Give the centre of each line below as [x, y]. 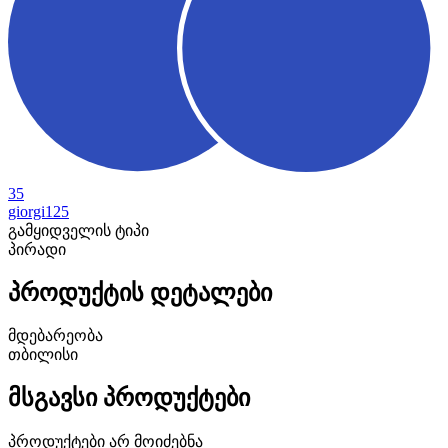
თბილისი [43, 355]
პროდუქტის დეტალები [140, 292]
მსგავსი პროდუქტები [129, 398]
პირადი [37, 249]
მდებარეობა [55, 336]
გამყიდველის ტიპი [78, 230]
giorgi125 [38, 211]
